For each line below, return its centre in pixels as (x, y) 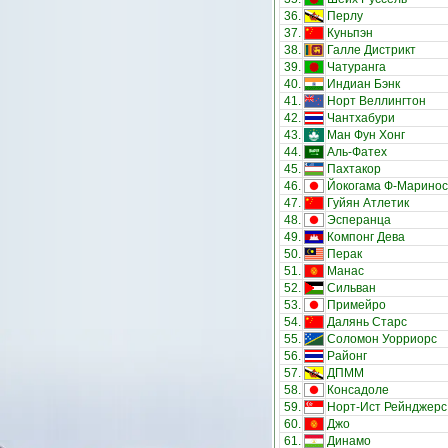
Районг (347, 356)
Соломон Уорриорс (382, 339)
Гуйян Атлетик (368, 203)
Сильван (351, 288)
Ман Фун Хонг (366, 135)
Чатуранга (356, 67)
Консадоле (358, 390)
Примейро (356, 305)
